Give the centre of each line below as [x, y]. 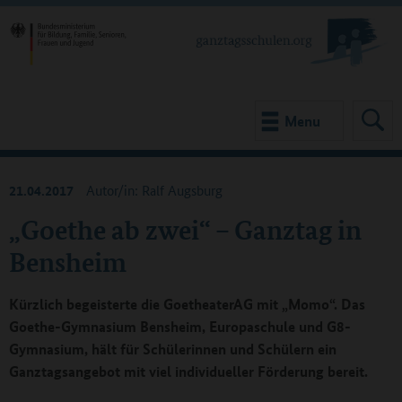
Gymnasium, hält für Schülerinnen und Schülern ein [173, 349]
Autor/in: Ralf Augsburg [154, 190]
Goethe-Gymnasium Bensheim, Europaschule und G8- [180, 327]
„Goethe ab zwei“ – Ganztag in [185, 229]
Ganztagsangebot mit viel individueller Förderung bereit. [188, 371]
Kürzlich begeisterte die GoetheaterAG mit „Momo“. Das [187, 304]
